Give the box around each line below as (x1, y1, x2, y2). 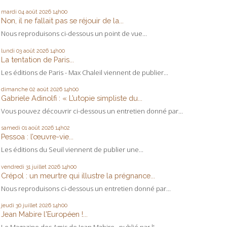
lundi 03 (1, 47, 22, 54)
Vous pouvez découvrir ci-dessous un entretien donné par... (1, 106, 183, 116)
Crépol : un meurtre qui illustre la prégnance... (1, 171, 155, 180)
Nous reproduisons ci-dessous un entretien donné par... (1, 183, 171, 193)
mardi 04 (1, 9, 24, 15)
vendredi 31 (1, 163, 30, 170)
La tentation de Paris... (1, 55, 74, 64)
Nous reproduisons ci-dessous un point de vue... (1, 29, 147, 39)
